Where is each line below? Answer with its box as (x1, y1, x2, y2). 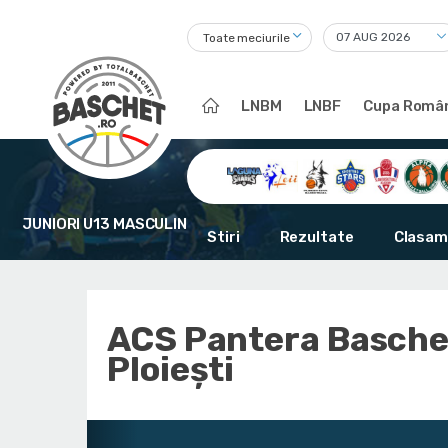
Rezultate (279, 228, 354, 247)
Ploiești (107, 349, 235, 391)
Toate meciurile (203, 31, 290, 46)
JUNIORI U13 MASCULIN (22, 215, 187, 234)
